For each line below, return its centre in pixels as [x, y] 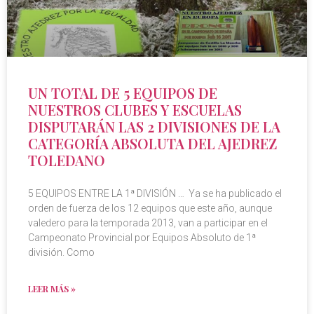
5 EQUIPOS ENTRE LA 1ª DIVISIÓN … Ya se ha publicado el [155, 194]
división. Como [61, 253]
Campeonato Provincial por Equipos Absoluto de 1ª [142, 238]
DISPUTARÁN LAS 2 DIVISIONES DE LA [154, 127]
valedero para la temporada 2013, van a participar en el [148, 223]
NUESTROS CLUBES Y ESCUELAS [135, 110]
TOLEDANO [67, 161]
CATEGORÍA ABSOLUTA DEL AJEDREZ [152, 144]
